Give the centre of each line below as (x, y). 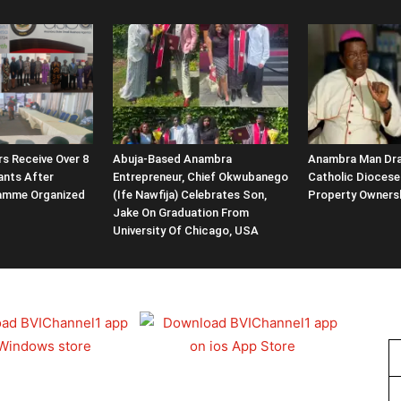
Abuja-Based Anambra (172, 159)
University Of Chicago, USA (186, 231)
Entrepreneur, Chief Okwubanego (200, 177)
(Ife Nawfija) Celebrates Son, (190, 195)
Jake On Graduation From (181, 213)
